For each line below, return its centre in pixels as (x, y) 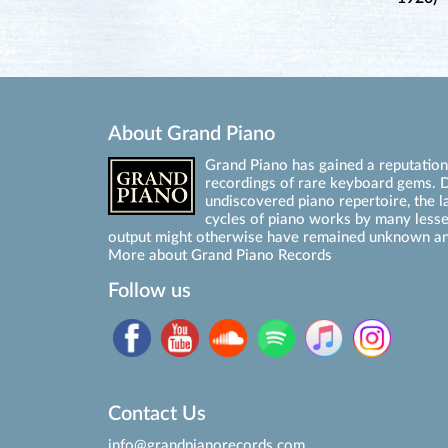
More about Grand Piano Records (219, 255)
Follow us (149, 291)
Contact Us (156, 414)
